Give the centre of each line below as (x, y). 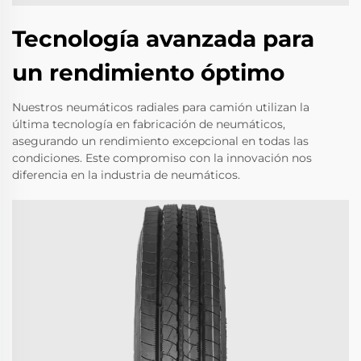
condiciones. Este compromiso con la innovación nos (162, 158)
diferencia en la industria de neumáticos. (126, 175)
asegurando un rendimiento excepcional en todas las (160, 141)
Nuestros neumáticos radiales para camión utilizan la (161, 108)
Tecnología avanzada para (163, 39)
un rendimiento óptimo (148, 73)
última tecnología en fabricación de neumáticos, (149, 124)
